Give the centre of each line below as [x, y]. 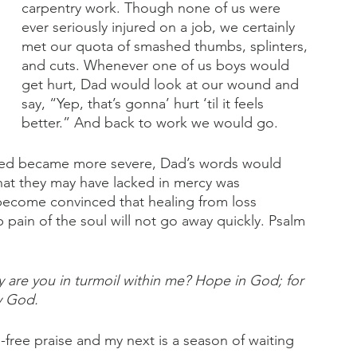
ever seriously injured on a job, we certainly [160, 27]
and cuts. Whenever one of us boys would [157, 65]
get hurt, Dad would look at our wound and [162, 84]
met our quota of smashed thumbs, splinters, [167, 46]
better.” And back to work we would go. [150, 123]
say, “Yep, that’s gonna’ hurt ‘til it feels [145, 104]
